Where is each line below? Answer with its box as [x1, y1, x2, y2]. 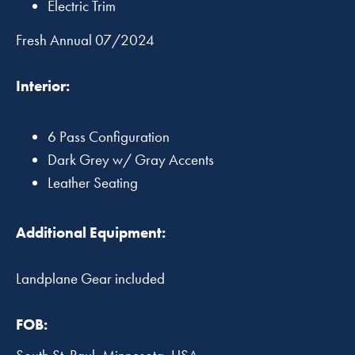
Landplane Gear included [16, 268, 165, 288]
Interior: [16, 76, 70, 97]
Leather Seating [48, 172, 138, 193]
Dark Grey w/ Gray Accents [48, 149, 214, 170]
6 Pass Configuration [48, 126, 170, 147]
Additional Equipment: [16, 222, 166, 242]
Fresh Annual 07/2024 [16, 30, 155, 51]
